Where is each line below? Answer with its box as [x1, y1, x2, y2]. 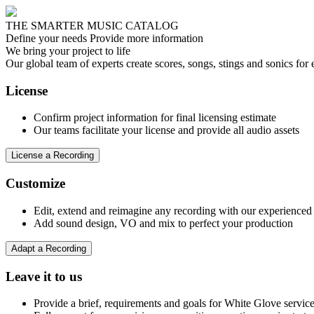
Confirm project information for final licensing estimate [34, 111, 276, 124]
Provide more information [90, 32, 203, 44]
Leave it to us [6, 268, 82, 284]
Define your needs [6, 32, 87, 44]
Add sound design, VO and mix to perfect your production [34, 217, 293, 229]
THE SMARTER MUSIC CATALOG [6, 20, 179, 32]
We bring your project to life [6, 45, 130, 57]
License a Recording [11, 150, 94, 161]
